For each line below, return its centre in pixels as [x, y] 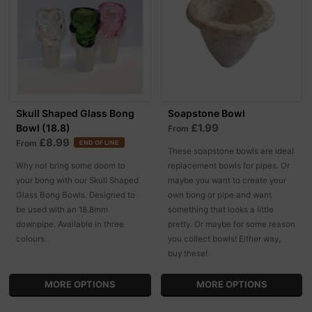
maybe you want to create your [227, 181]
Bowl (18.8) [44, 128]
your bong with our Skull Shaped [78, 181]
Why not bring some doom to [71, 166]
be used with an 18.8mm [62, 210]
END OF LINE [100, 143]
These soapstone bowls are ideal [231, 151]
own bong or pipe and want [219, 195]
